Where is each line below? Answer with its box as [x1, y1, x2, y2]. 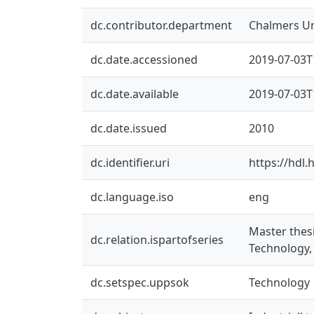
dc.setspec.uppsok [90, 274, 189, 290]
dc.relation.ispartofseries [90, 231, 224, 247]
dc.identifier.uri [90, 154, 170, 170]
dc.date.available [90, 86, 179, 102]
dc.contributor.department [90, 17, 232, 33]
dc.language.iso [90, 189, 174, 205]
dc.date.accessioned [90, 51, 198, 67]
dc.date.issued [90, 120, 167, 136]
